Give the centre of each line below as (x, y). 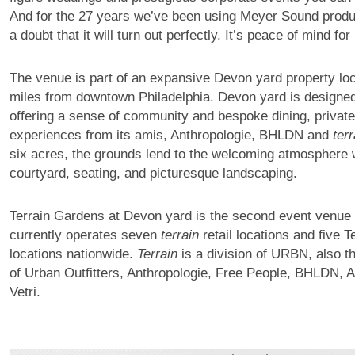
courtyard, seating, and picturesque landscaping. (153, 174)
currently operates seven (85, 235)
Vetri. (25, 292)
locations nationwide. (73, 254)
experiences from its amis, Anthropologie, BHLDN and (171, 136)
